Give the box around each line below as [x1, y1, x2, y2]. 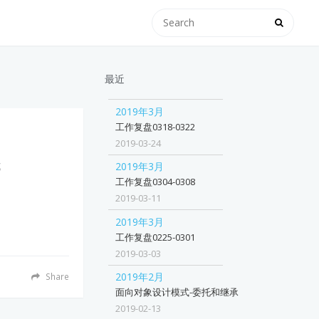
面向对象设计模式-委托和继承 [115, 286, 239, 299]
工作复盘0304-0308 [115, 175, 196, 189]
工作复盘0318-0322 [115, 120, 196, 133]
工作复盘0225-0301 [115, 230, 196, 244]
